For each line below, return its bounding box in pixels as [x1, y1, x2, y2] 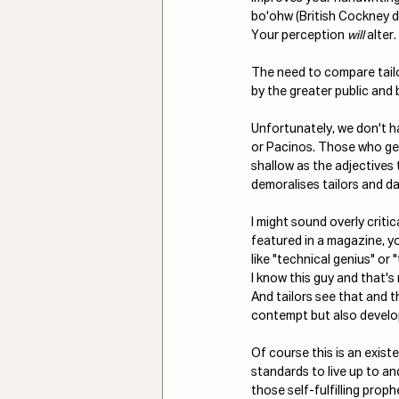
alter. [364, 28, 396, 42]
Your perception [251, 28, 347, 42]
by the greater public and [251, 85, 393, 98]
